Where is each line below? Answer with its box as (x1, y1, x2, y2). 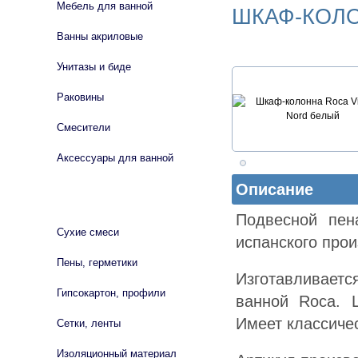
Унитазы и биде (57, 61, 131, 73)
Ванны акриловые (57, 30, 143, 42)
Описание (236, 180, 313, 198)
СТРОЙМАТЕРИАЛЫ (40, 193, 134, 205)
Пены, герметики (57, 257, 137, 268)
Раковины (57, 91, 104, 103)
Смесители (57, 121, 110, 133)
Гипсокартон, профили (57, 287, 165, 299)
